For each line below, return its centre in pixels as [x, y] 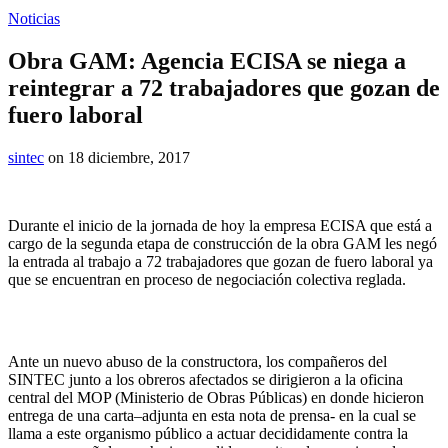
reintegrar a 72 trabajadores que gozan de [224, 87]
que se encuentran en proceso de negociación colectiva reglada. [207, 279]
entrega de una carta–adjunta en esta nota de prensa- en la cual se [212, 415]
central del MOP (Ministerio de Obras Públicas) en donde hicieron [216, 397]
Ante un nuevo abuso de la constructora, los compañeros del [197, 361]
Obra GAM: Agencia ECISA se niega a [207, 60]
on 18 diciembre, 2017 [117, 157]
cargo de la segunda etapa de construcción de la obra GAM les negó [222, 243]
